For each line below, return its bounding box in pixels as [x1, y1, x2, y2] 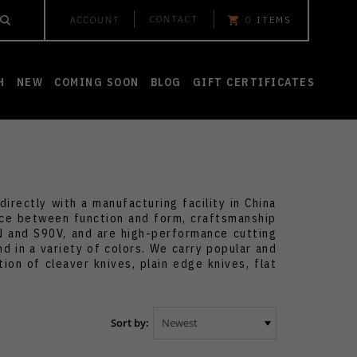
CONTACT [150, 13, 198, 25]
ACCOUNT [70, 14, 120, 25]
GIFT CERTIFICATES [192, 75, 315, 89]
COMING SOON [54, 75, 139, 89]
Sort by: [111, 316, 149, 330]
